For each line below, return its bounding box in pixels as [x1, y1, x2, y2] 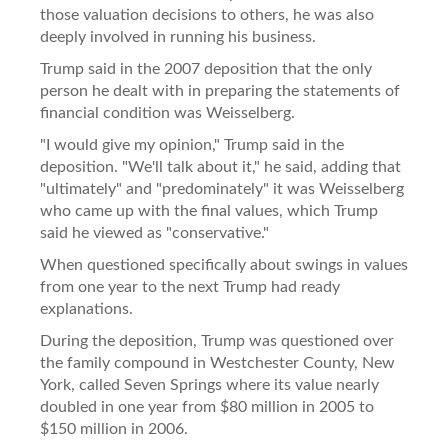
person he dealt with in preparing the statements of [40, 82, 400, 99]
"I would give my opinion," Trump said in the [40, 136, 344, 153]
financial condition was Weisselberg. [40, 104, 295, 121]
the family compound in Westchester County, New [40, 354, 395, 371]
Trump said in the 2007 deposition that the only [40, 60, 372, 77]
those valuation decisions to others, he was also [40, 6, 374, 23]
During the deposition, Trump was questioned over [40, 332, 394, 349]
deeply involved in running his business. [40, 28, 316, 45]
